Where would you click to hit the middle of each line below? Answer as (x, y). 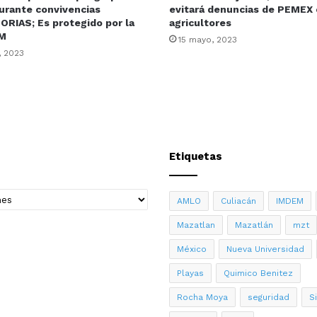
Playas (190, 273)
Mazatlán (254, 225)
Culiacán (238, 201)
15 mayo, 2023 (208, 40)
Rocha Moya (202, 298)
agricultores (200, 23)
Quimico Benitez (258, 273)
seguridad (269, 298)
